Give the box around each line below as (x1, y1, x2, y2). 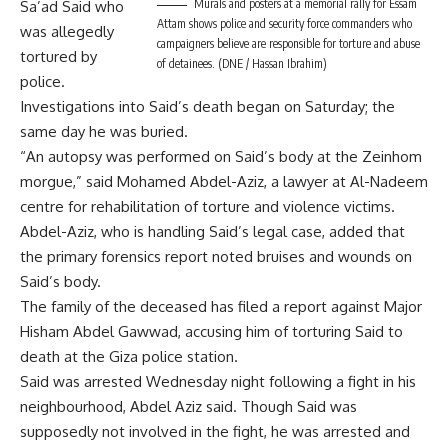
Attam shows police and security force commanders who (157, 16, 412, 32)
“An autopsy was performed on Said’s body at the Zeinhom (20, 147, 422, 167)
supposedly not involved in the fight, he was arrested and (20, 422, 410, 442)
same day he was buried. (20, 122, 188, 142)
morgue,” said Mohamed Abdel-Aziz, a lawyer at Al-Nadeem (20, 172, 428, 192)
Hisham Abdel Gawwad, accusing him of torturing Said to (20, 322, 403, 342)
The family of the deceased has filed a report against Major (20, 297, 422, 317)
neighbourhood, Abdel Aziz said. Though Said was (20, 397, 357, 417)
